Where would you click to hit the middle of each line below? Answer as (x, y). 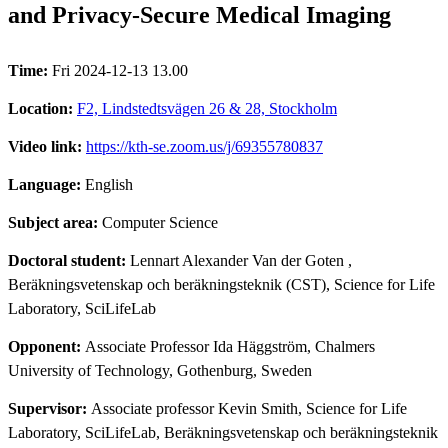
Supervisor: (49, 408)
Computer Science (160, 222)
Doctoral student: (69, 260)
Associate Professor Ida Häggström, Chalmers (230, 346)
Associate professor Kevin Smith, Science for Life (249, 408)
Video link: (47, 146)
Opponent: (46, 346)
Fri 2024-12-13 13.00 (120, 70)
